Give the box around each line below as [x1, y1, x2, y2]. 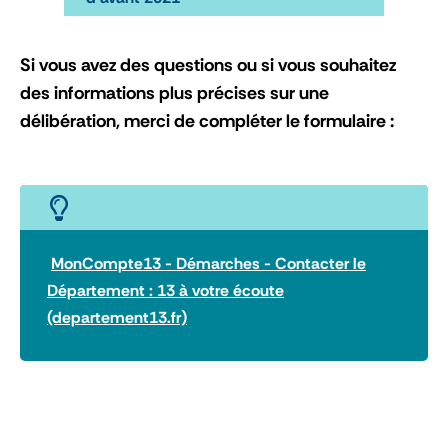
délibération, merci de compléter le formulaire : [20, 108, 394, 133]
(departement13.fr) [47, 306, 187, 328]
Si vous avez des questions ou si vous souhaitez [20, 52, 396, 77]
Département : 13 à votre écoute [47, 279, 284, 301]
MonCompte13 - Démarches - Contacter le [51, 252, 366, 274]
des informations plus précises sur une [20, 80, 329, 105]
